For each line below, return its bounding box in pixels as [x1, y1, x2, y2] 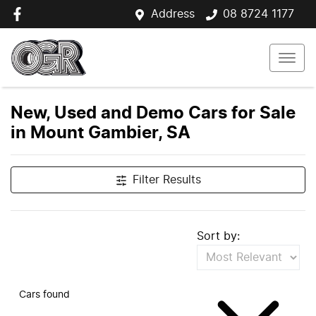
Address [151, 8, 195, 20]
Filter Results [132, 174, 201, 186]
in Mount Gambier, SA [11, 125, 190, 142]
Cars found [19, 289, 70, 300]
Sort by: [197, 231, 240, 242]
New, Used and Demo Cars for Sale [11, 105, 296, 122]
